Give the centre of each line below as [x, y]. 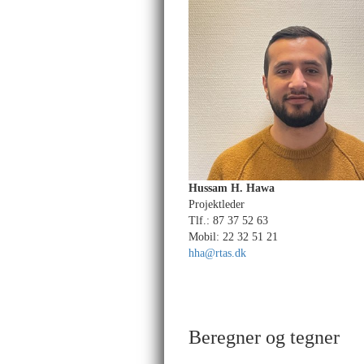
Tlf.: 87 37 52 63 [228, 221]
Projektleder [217, 204]
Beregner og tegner [264, 337]
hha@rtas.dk [217, 253]
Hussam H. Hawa [232, 188]
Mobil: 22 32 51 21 [233, 237]
